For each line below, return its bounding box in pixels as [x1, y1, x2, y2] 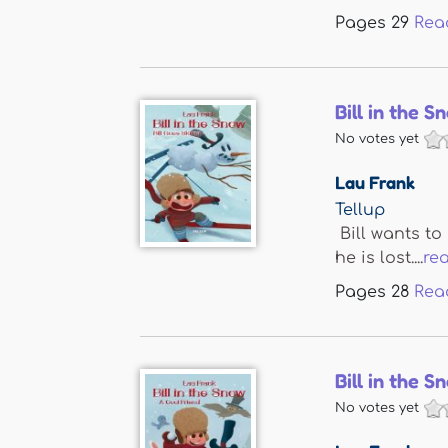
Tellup [335, 201, 385, 219]
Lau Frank [335, 171, 415, 193]
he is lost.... [335, 249, 423, 267]
